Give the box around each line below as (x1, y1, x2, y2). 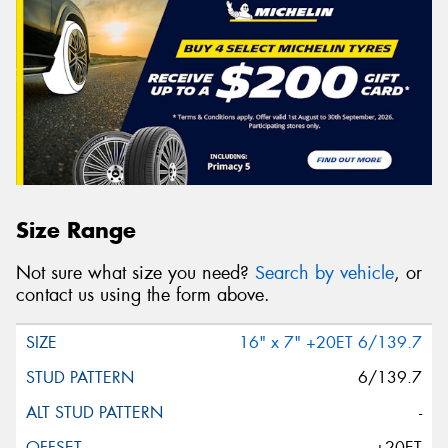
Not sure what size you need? (16, 260, 255, 285)
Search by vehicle (255, 260, 394, 285)
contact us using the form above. (16, 282, 270, 307)
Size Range (16, 216, 136, 245)
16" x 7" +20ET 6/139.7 (239, 332, 422, 354)
